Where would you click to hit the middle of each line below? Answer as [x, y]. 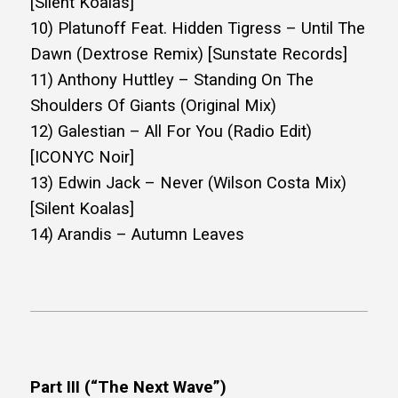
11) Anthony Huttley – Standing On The [172, 80]
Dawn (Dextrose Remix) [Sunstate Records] [189, 55]
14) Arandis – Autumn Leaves [137, 235]
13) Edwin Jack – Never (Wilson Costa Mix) [188, 183]
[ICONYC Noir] [82, 158]
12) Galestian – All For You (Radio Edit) [171, 132]
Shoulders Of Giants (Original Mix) [153, 106]
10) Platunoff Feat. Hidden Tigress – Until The [198, 29]
